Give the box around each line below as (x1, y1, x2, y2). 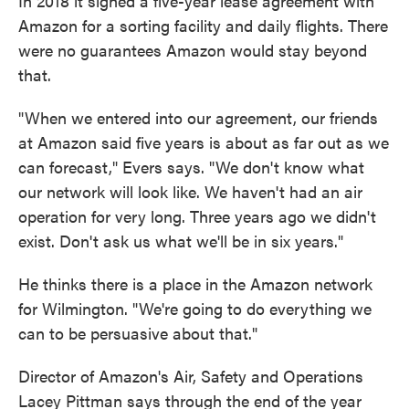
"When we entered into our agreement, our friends (18, 106, 378, 129)
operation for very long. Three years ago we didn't (18, 204, 376, 227)
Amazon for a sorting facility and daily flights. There (18, 14, 388, 37)
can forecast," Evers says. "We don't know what (18, 155, 364, 178)
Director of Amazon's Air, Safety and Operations (18, 364, 363, 387)
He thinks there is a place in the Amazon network (18, 272, 372, 295)
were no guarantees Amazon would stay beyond (18, 38, 367, 61)
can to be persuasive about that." (18, 321, 257, 344)
